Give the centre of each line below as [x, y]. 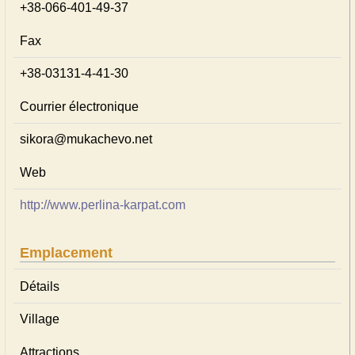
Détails [40, 286]
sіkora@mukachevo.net [86, 139]
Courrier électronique [79, 107]
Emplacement [66, 253]
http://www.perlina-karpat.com [103, 205]
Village [40, 319]
